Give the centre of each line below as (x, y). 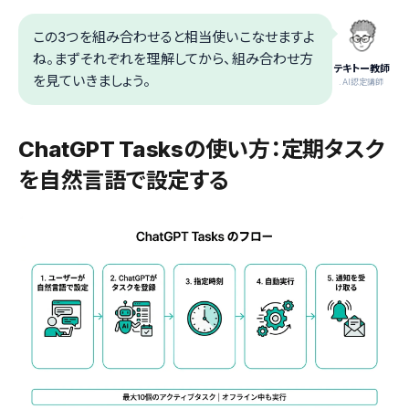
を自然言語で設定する (124, 180)
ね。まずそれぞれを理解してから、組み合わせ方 (173, 59)
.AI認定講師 (362, 82)
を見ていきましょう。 (92, 81)
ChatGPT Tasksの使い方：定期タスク (202, 149)
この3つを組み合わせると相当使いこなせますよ (174, 37)
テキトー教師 (362, 68)
